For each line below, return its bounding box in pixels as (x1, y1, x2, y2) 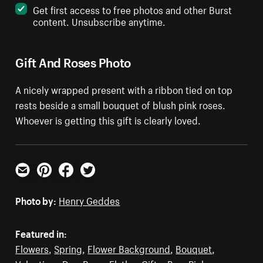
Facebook (58, 174, 100, 190)
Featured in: (15, 225, 68, 241)
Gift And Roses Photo (15, 51, 131, 71)
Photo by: (15, 192, 57, 208)
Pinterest (36, 174, 76, 190)
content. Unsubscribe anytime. (33, 13, 166, 29)
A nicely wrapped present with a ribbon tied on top (15, 81, 233, 97)
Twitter (80, 174, 110, 190)
